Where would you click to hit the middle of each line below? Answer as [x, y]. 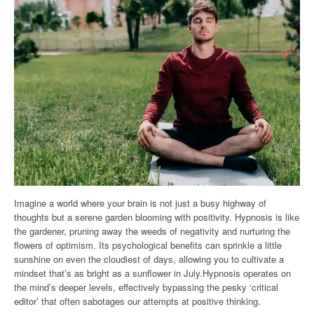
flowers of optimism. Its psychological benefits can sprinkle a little [148, 245]
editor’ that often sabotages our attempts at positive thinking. [137, 301]
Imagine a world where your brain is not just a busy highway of [140, 203]
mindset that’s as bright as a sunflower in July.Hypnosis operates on [152, 273]
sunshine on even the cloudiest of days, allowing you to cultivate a [149, 259]
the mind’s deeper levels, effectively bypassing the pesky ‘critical [146, 287]
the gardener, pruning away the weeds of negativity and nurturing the [152, 231]
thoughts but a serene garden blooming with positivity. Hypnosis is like [157, 217]
